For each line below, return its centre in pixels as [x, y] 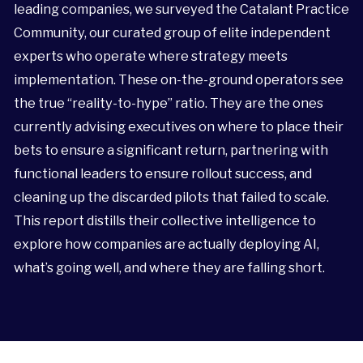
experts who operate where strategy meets [150, 56]
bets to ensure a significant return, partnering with [171, 150]
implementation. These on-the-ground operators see [178, 80]
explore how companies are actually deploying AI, [166, 244]
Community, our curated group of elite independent [172, 33]
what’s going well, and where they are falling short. [169, 268]
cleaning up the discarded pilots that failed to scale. [171, 197]
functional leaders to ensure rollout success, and [162, 174]
